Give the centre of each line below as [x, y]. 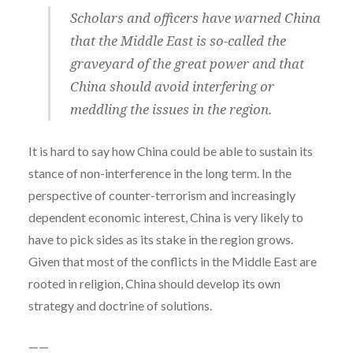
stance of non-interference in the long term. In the [160, 173]
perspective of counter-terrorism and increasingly [162, 195]
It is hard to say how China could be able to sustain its [170, 151]
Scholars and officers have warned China [196, 17]
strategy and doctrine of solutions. [120, 306]
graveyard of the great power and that [188, 63]
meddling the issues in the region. [171, 109]
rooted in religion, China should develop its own [154, 284]
